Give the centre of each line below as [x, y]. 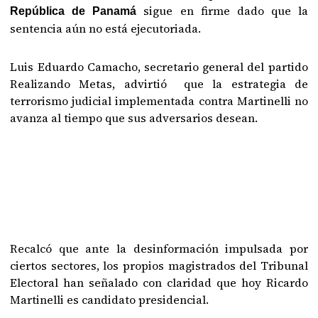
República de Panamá [73, 11]
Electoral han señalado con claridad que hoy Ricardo [159, 283]
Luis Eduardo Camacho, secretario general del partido [159, 67]
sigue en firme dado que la [222, 11]
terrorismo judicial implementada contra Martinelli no [159, 101]
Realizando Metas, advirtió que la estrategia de [159, 84]
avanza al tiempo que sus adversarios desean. [134, 118]
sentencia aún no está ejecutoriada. [106, 28]
